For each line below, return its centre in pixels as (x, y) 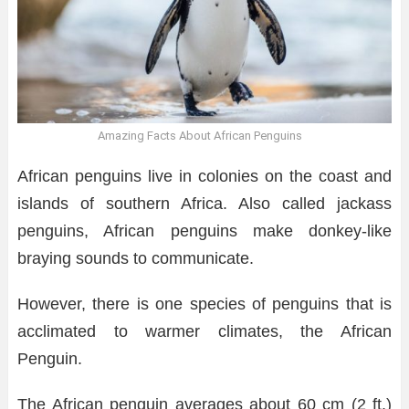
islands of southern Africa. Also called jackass (204, 203)
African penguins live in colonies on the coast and (204, 176)
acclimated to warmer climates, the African (204, 331)
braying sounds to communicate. (136, 258)
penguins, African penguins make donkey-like (204, 231)
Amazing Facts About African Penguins (200, 136)
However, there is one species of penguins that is (204, 304)
